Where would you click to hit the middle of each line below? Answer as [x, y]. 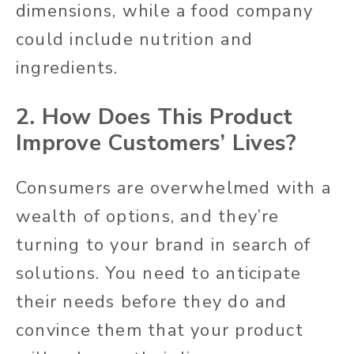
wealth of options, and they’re [148, 217]
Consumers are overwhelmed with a [174, 188]
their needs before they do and [152, 302]
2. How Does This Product [154, 117]
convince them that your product [160, 331]
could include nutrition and [134, 40]
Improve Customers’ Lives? [156, 143]
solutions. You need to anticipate [159, 274]
